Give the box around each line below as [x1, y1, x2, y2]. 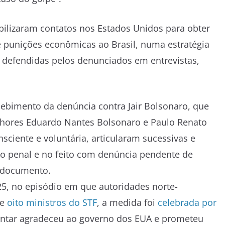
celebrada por [158, 196, 216, 208]
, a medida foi [97, 196, 158, 208]
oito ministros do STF [5, 196, 97, 208]
